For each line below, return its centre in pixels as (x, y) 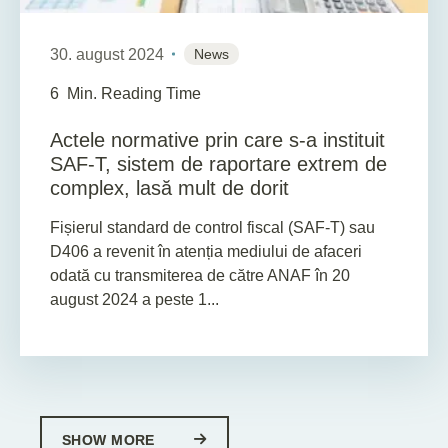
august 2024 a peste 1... (134, 299)
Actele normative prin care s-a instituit (217, 139)
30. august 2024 (107, 55)
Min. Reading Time (134, 93)
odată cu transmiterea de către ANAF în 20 (200, 275)
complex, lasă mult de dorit (169, 187)
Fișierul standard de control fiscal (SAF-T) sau (212, 227)
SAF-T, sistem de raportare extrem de (218, 163)
